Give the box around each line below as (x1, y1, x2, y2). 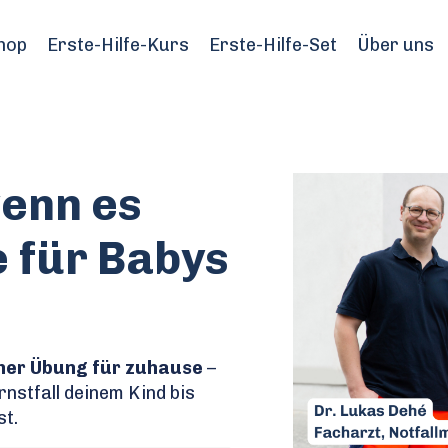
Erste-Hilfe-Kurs (47, 34, 189, 57)
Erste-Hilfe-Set (209, 34, 337, 57)
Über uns (357, 34, 434, 57)
